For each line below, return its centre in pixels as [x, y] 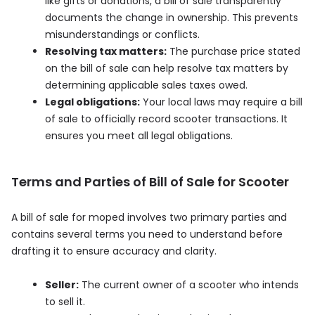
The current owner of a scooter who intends [189, 284]
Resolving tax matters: [106, 51]
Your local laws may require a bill [221, 102]
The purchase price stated [233, 51]
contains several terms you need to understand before [147, 234]
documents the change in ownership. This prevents [172, 17]
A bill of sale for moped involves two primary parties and [149, 217]
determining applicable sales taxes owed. [146, 85]
